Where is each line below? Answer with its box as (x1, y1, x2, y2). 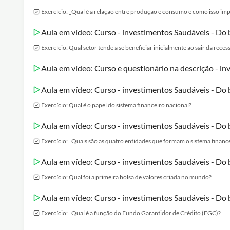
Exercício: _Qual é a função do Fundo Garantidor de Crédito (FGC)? (41, 209, 221, 217)
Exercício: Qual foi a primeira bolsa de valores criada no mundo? (41, 173, 212, 181)
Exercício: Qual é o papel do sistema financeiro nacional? (41, 101, 191, 109)
